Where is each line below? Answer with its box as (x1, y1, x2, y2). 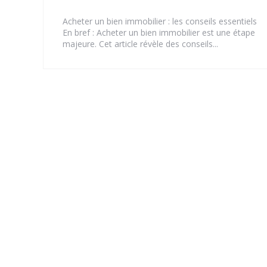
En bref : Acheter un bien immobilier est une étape (63, 27, 255, 39)
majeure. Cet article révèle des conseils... (63, 38, 218, 50)
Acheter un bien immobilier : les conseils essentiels (63, 15, 257, 27)
